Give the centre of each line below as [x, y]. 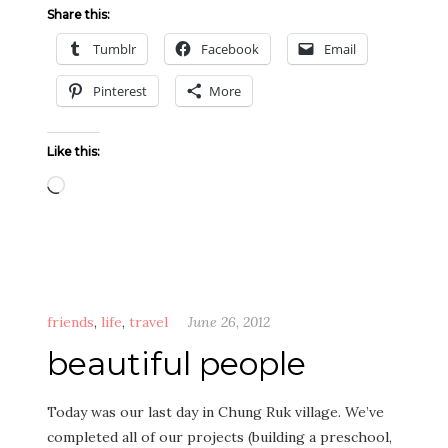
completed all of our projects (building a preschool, [219, 437]
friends [70, 322]
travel [148, 322]
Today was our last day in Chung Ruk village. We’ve [215, 412]
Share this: [78, 14]
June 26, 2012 [229, 322]
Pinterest [120, 91]
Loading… [96, 182]
